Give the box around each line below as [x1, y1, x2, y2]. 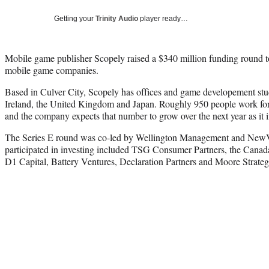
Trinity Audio [95, 14, 138, 23]
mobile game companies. [5, 63, 98, 76]
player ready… [138, 14, 188, 23]
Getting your [54, 14, 95, 23]
